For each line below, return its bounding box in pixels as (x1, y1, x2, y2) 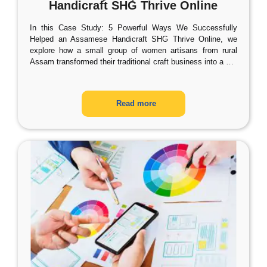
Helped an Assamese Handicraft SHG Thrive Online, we (30, 35, 237, 44)
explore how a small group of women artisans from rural (30, 46, 237, 55)
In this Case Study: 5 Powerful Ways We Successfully (30, 23, 237, 32)
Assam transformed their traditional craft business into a (30, 57, 223, 66)
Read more (116, 99, 157, 108)
